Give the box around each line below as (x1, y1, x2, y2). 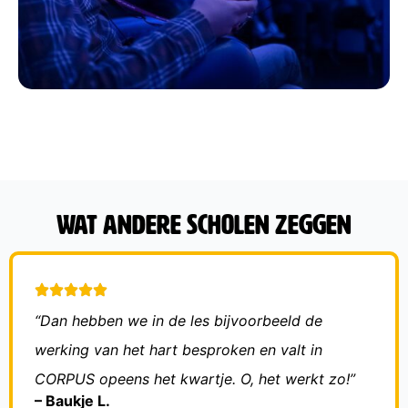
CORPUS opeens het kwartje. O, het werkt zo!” (35, 370, 355, 389)
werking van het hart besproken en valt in (35, 341, 322, 360)
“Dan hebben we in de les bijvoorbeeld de (35, 311, 322, 331)
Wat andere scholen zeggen (56, 212, 352, 240)
